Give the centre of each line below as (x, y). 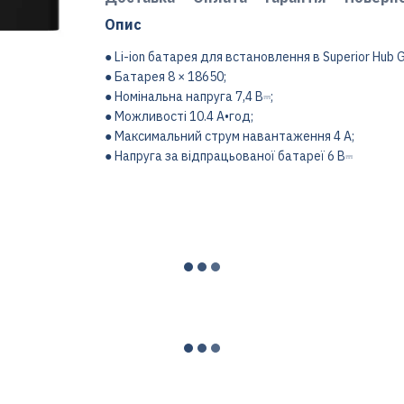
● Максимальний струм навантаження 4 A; (229, 136)
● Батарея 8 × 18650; (165, 77)
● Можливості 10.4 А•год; (179, 116)
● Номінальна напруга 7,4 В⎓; (188, 96)
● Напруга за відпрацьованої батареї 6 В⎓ (228, 156)
